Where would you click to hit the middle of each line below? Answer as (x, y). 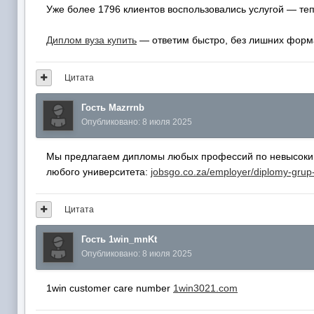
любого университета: (98, 171)
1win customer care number (110, 288)
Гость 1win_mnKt (119, 239)
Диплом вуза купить (91, 40)
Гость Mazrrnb (113, 107)
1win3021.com (205, 288)
